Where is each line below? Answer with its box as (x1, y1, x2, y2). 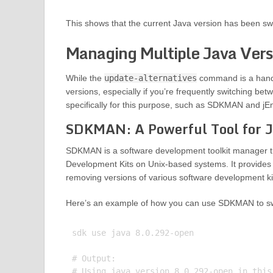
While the (65, 73, 104, 83)
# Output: (71, 253, 116, 264)
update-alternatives (104, 73, 197, 83)
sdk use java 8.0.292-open (71, 228, 194, 238)
